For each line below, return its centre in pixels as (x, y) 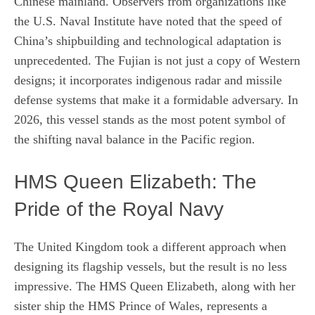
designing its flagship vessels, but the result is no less (150, 266)
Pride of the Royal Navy (119, 209)
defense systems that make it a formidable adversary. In (156, 99)
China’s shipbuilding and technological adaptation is (148, 40)
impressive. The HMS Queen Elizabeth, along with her (155, 286)
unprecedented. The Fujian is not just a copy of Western (157, 60)
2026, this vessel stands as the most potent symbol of (150, 119)
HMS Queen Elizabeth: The (135, 181)
